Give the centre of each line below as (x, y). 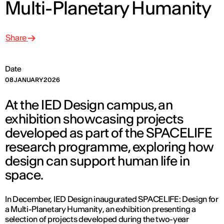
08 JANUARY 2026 (32, 79)
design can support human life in (97, 160)
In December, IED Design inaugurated (72, 199)
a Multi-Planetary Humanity (54, 209)
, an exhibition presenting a (149, 209)
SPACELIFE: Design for (178, 199)
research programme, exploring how (109, 146)
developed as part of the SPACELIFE (109, 132)
